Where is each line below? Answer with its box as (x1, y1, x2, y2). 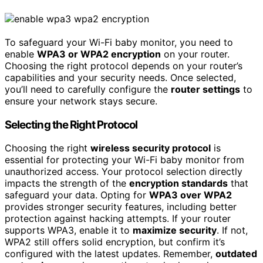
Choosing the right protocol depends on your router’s (5, 59, 242, 72)
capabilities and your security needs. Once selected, (5, 71, 236, 83)
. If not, (217, 224, 248, 237)
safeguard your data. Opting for (5, 189, 149, 201)
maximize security (133, 224, 217, 237)
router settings (171, 83, 240, 95)
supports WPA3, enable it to (5, 224, 133, 237)
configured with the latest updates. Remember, (5, 248, 215, 260)
